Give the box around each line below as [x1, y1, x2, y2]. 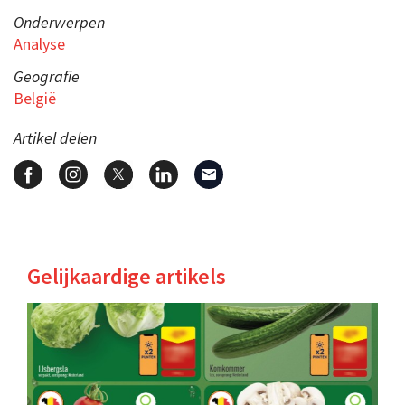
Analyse [14, 33, 65, 54]
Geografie [14, 65, 80, 87]
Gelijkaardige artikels [27, 261, 226, 290]
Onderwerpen [14, 11, 105, 33]
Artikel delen [14, 127, 97, 148]
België [14, 87, 56, 108]
